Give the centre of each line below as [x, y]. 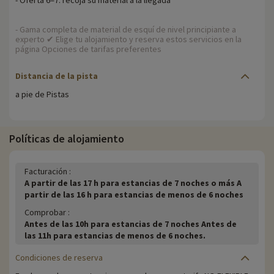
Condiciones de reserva [59, 258]
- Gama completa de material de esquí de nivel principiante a [126, 30]
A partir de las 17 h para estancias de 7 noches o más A [133, 183]
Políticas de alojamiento [67, 139]
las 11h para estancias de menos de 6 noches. [115, 236]
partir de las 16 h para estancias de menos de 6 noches [134, 195]
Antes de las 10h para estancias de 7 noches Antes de [131, 224]
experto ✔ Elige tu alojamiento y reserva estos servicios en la [128, 39]
